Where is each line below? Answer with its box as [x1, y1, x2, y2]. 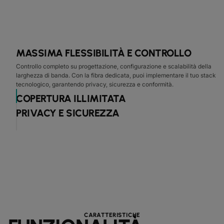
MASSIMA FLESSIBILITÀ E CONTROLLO [16, 47, 191, 59]
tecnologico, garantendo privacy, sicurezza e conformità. [16, 80, 173, 88]
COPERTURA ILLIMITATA [16, 92, 125, 104]
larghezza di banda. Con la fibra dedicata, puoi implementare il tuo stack [16, 71, 215, 79]
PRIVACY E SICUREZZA [16, 107, 119, 119]
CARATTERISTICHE [83, 211, 140, 218]
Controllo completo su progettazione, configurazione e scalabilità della [16, 62, 211, 70]
